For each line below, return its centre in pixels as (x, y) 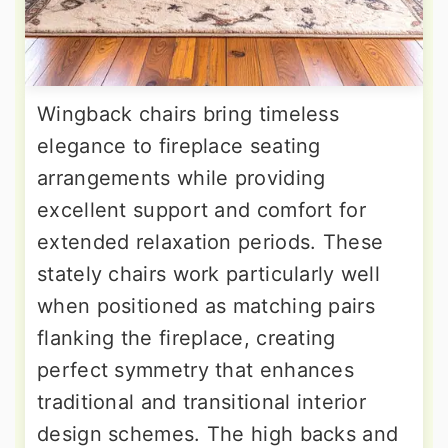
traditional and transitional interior (202, 402)
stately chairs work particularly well (209, 274)
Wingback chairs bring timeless (188, 114)
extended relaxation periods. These (210, 242)
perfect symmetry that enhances (195, 370)
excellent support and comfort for (201, 210)
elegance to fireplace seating (179, 146)
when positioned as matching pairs (206, 306)
